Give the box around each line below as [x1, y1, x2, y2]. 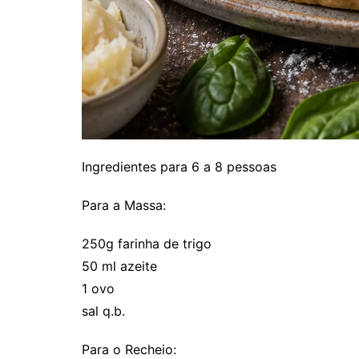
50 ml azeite [82, 258, 157, 275]
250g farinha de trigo [82, 236, 212, 252]
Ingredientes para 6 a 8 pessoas [82, 159, 276, 175]
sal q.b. [82, 303, 125, 320]
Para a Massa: [82, 197, 166, 214]
